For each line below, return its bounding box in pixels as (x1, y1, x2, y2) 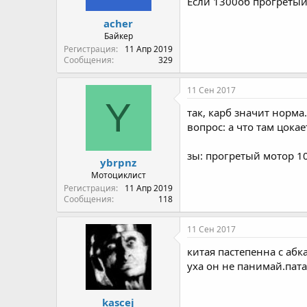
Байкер (103, 29, 133, 42)
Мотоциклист (90, 169, 146, 181)
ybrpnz (100, 156, 136, 169)
